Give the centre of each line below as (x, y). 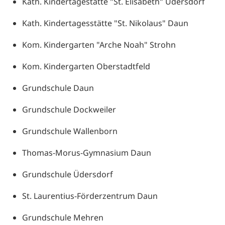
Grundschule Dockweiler (69, 109)
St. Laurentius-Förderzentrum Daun (90, 196)
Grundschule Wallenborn (70, 131)
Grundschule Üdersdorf (68, 174)
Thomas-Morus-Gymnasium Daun (87, 152)
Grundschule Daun (58, 88)
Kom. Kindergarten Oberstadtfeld (86, 66)
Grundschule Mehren (63, 217)
